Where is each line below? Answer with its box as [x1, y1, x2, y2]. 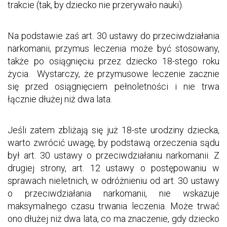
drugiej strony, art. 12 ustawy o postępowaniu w [8, 162, 219, 173]
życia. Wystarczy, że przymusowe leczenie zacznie [8, 68, 219, 79]
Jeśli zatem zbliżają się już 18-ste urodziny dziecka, [8, 124, 219, 135]
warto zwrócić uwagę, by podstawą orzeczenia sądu [8, 137, 219, 148]
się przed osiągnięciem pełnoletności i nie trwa [8, 81, 219, 92]
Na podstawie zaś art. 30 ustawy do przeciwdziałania [8, 30, 219, 41]
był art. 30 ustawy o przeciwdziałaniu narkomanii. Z [8, 149, 219, 161]
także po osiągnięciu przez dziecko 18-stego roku [8, 55, 219, 66]
